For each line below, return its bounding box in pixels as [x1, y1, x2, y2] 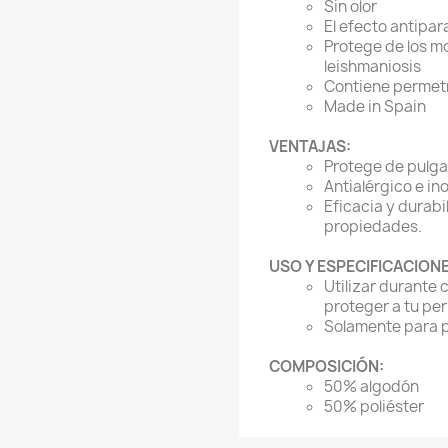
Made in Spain [324, 95, 426, 117]
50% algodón [324, 375, 419, 397]
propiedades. [324, 215, 422, 237]
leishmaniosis [324, 55, 421, 77]
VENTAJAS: [269, 135, 351, 157]
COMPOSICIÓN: [269, 355, 384, 377]
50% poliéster [324, 395, 424, 417]
